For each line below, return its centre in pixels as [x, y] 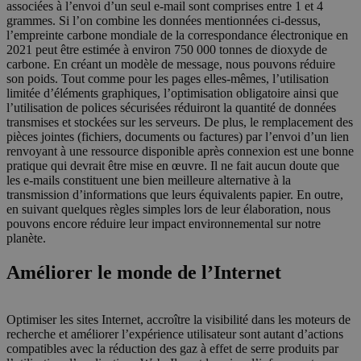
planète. [26, 238]
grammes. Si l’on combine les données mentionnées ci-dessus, [164, 20]
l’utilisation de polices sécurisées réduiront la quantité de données [171, 107]
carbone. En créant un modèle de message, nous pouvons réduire [171, 64]
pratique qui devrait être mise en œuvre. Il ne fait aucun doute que [173, 165]
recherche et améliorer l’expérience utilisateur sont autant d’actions [175, 334]
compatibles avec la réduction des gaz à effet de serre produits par [172, 348]
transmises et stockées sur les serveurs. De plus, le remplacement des [180, 122]
